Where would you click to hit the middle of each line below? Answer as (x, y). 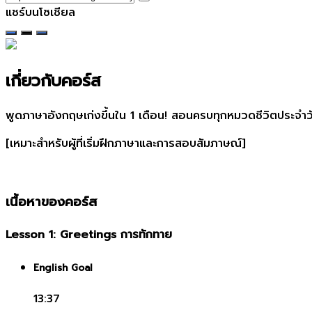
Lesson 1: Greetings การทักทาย (89, 235)
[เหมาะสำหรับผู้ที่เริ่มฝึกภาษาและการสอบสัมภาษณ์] (126, 143)
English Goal (63, 268)
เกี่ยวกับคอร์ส (53, 80)
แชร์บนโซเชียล (40, 12)
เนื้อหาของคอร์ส (52, 202)
